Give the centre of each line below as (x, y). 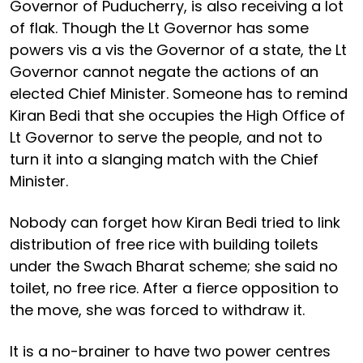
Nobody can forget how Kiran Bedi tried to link (175, 222)
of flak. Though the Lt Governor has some (159, 28)
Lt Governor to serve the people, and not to (166, 137)
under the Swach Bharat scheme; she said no (174, 266)
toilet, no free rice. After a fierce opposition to (174, 288)
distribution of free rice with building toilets (164, 244)
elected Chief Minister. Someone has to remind (179, 93)
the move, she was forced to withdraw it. (157, 310)
